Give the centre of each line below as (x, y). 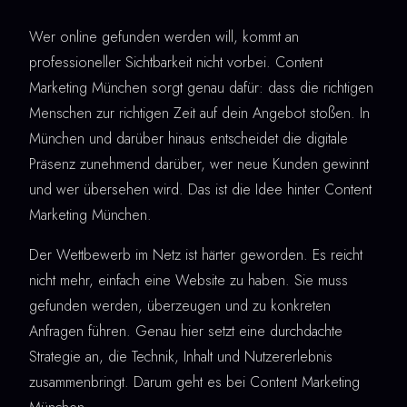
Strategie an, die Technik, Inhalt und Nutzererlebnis (181, 357)
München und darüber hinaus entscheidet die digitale (189, 139)
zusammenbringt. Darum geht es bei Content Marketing (194, 382)
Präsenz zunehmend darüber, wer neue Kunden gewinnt (199, 164)
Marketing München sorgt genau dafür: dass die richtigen (201, 88)
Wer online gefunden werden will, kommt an (164, 37)
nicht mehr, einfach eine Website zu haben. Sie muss (189, 281)
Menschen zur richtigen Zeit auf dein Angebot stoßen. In (199, 114)
